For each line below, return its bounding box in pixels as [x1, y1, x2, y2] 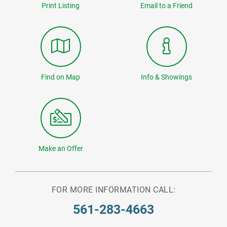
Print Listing [42, 2, 80, 10]
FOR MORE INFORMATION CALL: [51, 185, 176, 195]
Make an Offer [38, 144, 83, 153]
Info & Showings [141, 73, 192, 82]
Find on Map [41, 73, 80, 82]
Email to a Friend [140, 2, 193, 10]
